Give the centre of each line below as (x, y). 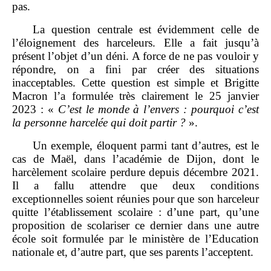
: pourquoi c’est (221, 109)
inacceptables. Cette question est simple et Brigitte (135, 82)
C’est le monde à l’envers (119, 109)
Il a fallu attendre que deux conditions (135, 185)
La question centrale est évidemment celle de (146, 29)
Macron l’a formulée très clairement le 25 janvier (135, 96)
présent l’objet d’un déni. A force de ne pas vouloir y (135, 56)
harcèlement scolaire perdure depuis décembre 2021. (135, 172)
